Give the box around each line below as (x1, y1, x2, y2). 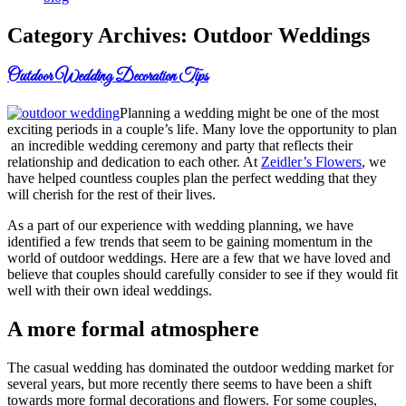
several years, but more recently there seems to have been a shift (7, 375, 372, 391)
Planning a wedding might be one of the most (120, 104, 379, 121)
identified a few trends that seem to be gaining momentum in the (7, 233, 372, 249)
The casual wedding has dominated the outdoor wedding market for (7, 359, 393, 375)
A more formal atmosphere (7, 316, 259, 341)
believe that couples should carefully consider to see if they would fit (7, 266, 398, 282)
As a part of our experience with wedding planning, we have (7, 217, 353, 233)
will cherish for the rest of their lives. (7, 186, 216, 202)
